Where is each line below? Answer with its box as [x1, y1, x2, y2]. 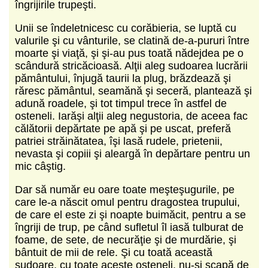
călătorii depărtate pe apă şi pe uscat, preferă [15, 122, 231, 135]
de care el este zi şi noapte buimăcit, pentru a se [15, 208, 246, 221]
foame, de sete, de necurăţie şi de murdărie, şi [15, 233, 236, 246]
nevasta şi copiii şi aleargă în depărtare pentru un [15, 147, 250, 160]
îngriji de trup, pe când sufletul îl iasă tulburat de [15, 221, 243, 233]
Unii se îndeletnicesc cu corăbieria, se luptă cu [15, 22, 236, 34]
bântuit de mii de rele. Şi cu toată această [15, 246, 212, 258]
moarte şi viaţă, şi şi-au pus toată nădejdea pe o [15, 47, 243, 59]
